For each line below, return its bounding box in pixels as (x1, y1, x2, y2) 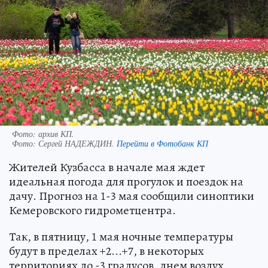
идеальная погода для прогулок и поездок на (9, 173, 243, 190)
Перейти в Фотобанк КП (117, 137, 208, 149)
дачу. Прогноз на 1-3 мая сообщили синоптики (9, 187, 254, 204)
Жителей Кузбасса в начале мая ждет (9, 159, 205, 175)
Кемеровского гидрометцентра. (9, 202, 176, 218)
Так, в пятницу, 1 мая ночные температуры (9, 228, 233, 245)
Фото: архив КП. (12, 127, 74, 139)
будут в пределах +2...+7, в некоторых (9, 242, 204, 259)
